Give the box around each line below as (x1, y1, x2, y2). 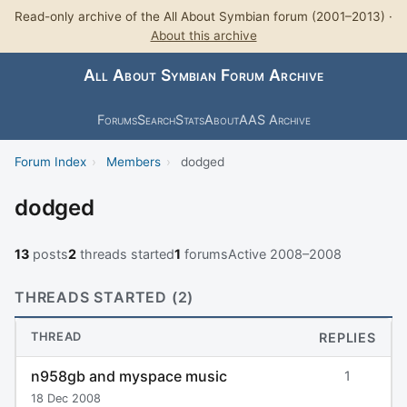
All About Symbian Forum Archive (83, 65, 324, 85)
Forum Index (15, 154, 86, 169)
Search (136, 111, 175, 127)
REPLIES (319, 329, 376, 345)
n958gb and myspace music (31, 366, 227, 385)
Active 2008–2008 (228, 245, 342, 262)
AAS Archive (238, 111, 311, 127)
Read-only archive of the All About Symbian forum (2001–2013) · (15, 9, 392, 24)
